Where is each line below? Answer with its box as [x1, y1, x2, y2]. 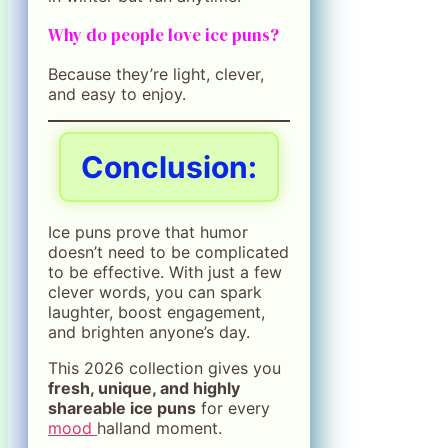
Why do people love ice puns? [48, 23, 279, 48]
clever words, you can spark [48, 282, 262, 303]
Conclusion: [81, 149, 258, 186]
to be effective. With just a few [48, 262, 282, 283]
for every [196, 398, 270, 419]
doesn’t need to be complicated [48, 242, 289, 263]
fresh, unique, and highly [48, 378, 240, 399]
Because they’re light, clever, [48, 64, 264, 85]
